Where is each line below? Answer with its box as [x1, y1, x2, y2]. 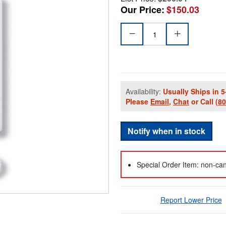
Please [126, 96, 150, 107]
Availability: [126, 86, 163, 97]
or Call [189, 96, 215, 107]
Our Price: [121, 3, 164, 17]
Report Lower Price [160, 195, 222, 205]
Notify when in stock [128, 125, 205, 137]
